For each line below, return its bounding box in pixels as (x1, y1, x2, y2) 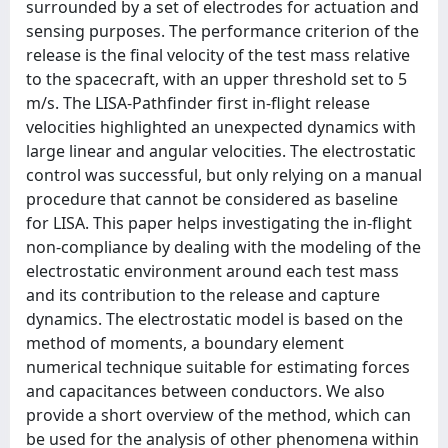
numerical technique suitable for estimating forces (26, 356, 410, 378)
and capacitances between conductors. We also (26, 380, 385, 402)
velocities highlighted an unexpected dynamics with (26, 116, 416, 138)
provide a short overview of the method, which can (26, 404, 411, 426)
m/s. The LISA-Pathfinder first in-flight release (26, 92, 370, 114)
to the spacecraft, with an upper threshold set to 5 (26, 68, 407, 90)
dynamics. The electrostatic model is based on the (26, 308, 403, 330)
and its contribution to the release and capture (26, 284, 380, 306)
